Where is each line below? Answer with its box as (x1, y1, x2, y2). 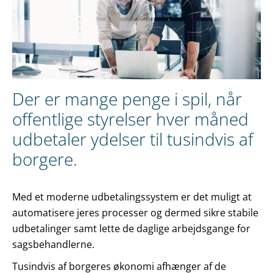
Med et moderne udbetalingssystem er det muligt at (12, 190, 252, 204)
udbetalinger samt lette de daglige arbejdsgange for (12, 221, 250, 235)
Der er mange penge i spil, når (12, 87, 242, 110)
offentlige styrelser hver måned (12, 107, 249, 130)
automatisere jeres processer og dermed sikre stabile (12, 205, 258, 219)
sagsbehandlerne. (12, 237, 94, 251)
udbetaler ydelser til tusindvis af (12, 127, 253, 151)
